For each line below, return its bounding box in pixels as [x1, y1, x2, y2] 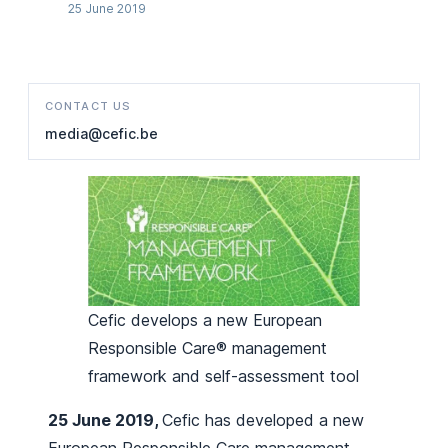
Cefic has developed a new [162, 410, 364, 431]
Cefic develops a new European [88, 310, 322, 331]
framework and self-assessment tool [88, 366, 359, 387]
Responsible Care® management [88, 338, 327, 359]
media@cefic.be [45, 125, 158, 142]
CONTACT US [45, 99, 131, 113]
